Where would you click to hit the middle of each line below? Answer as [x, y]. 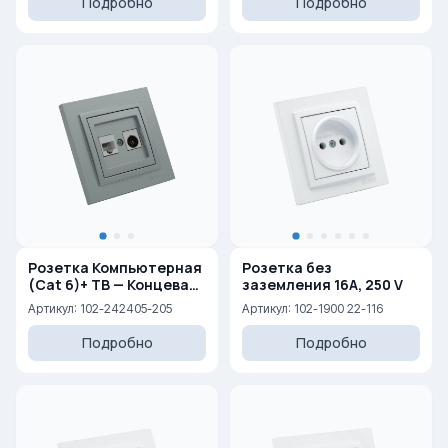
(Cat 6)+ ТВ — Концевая [59, 284]
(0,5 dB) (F [64, 301]
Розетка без [287, 267]
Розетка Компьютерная [115, 267]
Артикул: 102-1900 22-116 [312, 308]
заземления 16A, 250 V [368, 284]
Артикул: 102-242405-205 [100, 308]
